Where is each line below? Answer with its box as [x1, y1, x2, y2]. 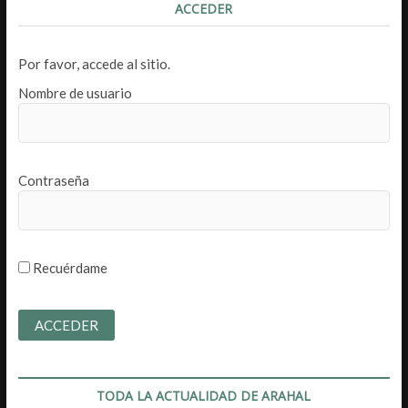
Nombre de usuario [17, 85, 132, 101]
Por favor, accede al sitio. [17, 56, 170, 72]
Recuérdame [29, 260, 107, 276]
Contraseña [17, 172, 89, 189]
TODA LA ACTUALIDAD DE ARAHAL [97, 387, 311, 404]
